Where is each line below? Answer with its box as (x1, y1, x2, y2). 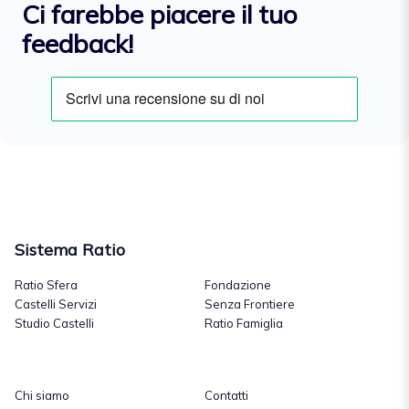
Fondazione (204, 278, 271, 293)
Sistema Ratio (15, 239, 125, 261)
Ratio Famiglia (204, 316, 283, 331)
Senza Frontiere (204, 297, 295, 312)
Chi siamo (15, 388, 69, 404)
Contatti (204, 388, 248, 404)
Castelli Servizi (15, 297, 97, 312)
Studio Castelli (15, 316, 94, 331)
